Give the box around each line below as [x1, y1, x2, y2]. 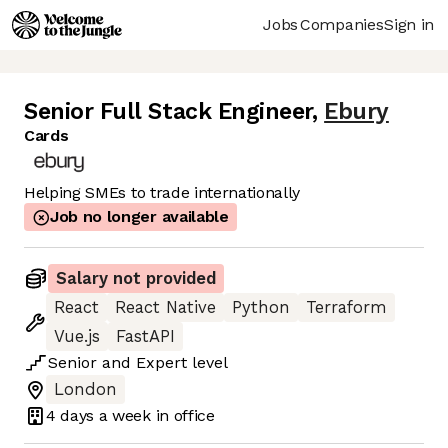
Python [232, 298, 290, 318]
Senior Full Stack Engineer [24, 98, 313, 126]
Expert [136, 353, 187, 373]
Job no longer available [50, 207, 229, 227]
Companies [300, 14, 384, 34]
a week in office [94, 405, 215, 425]
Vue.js [54, 327, 100, 347]
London [54, 380, 117, 400]
